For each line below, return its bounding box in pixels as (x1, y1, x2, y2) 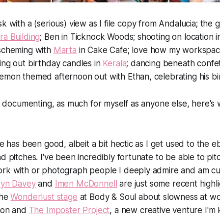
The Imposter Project (28, 205, 110, 216)
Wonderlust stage (10, 192, 78, 202)
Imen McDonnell (55, 179, 117, 189)
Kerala (103, 58, 127, 69)
